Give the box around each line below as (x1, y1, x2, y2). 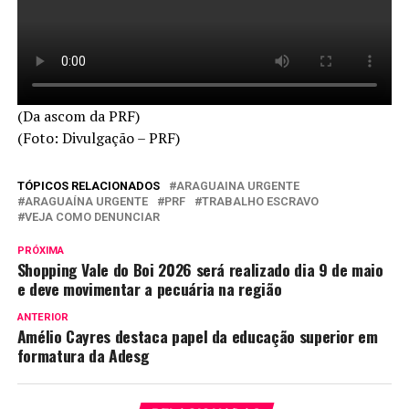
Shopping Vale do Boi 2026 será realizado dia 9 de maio (16, 257, 383, 281)
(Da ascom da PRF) (16, 105, 140, 126)
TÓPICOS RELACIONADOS (16, 178, 160, 193)
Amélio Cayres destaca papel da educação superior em (16, 323, 378, 348)
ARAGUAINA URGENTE (175, 178, 299, 193)
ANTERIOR (16, 310, 68, 323)
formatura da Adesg (16, 342, 150, 367)
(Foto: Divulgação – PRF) (16, 127, 180, 148)
